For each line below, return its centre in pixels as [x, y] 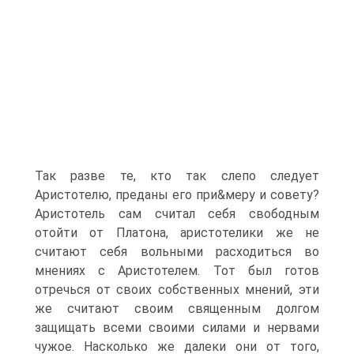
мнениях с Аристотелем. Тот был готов [177, 271]
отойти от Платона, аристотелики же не [177, 233]
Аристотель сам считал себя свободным [177, 214]
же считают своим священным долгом [177, 309]
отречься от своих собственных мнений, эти [177, 290]
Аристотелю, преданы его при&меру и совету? [177, 195]
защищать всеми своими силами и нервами [177, 328]
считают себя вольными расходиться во [177, 252]
